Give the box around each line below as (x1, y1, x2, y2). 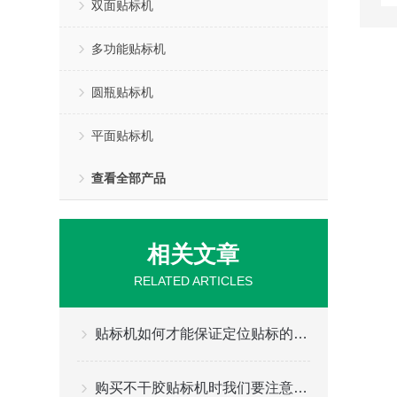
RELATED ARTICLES (134, 274, 253, 288)
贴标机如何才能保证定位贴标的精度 (293, 326, 308, 341)
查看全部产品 (91, 171, 167, 185)
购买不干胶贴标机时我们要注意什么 (293, 380, 308, 395)
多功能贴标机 (91, 42, 167, 56)
